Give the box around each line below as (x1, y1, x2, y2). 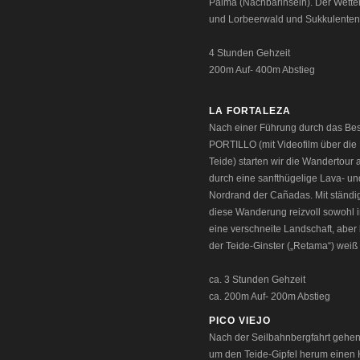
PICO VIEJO (209, 315, 271, 326)
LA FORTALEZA (209, 105, 291, 117)
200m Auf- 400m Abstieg (209, 64, 315, 76)
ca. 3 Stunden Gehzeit (209, 274, 305, 285)
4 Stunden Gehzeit (209, 47, 290, 59)
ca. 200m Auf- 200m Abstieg (209, 291, 330, 302)
